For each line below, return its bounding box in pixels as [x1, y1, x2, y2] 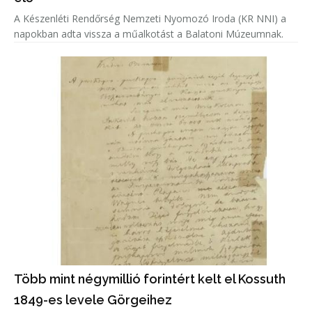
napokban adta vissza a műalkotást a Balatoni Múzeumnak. [14, 26, 283, 40]
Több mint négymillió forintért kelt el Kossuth [14, 271, 286, 286]
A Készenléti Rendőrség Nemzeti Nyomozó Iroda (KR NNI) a [14, 11, 286, 25]
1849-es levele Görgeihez [14, 292, 172, 307]
